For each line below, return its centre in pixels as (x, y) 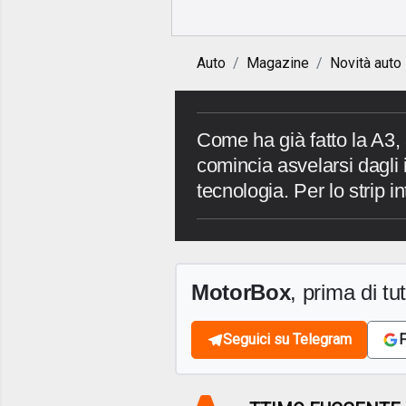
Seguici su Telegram (287, 340)
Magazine (278, 63)
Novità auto (366, 63)
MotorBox (241, 293)
